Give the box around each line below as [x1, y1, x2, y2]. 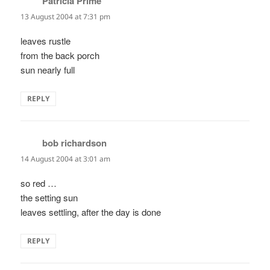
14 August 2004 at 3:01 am [20, 154, 111, 165]
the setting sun [20, 191, 78, 204]
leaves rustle [20, 34, 71, 48]
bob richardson [42, 136, 107, 150]
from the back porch [20, 49, 100, 62]
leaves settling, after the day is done [20, 206, 162, 219]
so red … [20, 177, 57, 190]
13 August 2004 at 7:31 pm [20, 11, 111, 22]
